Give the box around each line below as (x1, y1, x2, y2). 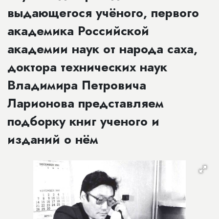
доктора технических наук (7, 58, 167, 76)
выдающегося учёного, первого (7, 4, 199, 22)
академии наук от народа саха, (7, 40, 197, 58)
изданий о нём (7, 131, 98, 148)
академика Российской (7, 22, 149, 40)
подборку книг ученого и (7, 112, 159, 130)
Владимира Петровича (7, 76, 146, 94)
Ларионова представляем (7, 94, 164, 112)
